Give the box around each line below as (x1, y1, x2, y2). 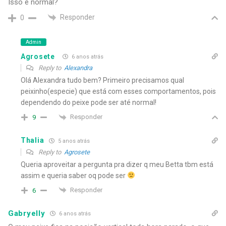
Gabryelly (8, 208, 45, 218)
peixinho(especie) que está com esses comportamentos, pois (21, 87, 216, 96)
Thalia (21, 136, 44, 145)
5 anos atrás (56, 137, 90, 144)
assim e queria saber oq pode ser (21, 171, 127, 180)
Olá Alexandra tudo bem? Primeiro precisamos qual (21, 76, 184, 85)
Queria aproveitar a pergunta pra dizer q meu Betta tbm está (21, 160, 213, 168)
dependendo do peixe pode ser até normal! (21, 98, 156, 107)
